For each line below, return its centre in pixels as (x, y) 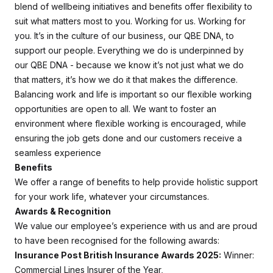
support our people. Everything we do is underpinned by (129, 50)
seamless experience (58, 153)
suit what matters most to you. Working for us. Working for (130, 21)
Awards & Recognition (63, 211)
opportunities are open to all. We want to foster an (115, 109)
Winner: (238, 255)
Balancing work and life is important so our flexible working (133, 94)
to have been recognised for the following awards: (117, 240)
